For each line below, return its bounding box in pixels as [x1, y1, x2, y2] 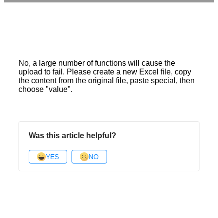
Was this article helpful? [29, 131, 116, 140]
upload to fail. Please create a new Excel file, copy [18, 67, 191, 76]
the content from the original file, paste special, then [18, 76, 195, 85]
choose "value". [18, 85, 73, 93]
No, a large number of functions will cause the [18, 58, 175, 67]
